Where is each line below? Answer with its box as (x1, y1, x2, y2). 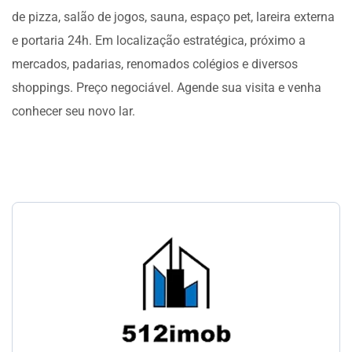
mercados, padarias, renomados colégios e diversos (12, 57, 298, 71)
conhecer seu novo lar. (12, 104, 135, 119)
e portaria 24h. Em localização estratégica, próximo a (12, 33, 306, 48)
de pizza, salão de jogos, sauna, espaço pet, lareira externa (12, 9, 335, 24)
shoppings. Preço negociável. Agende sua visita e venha (12, 80, 321, 95)
